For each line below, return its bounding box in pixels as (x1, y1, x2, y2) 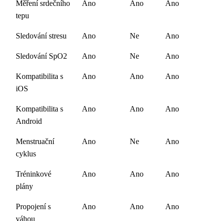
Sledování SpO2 (16, 51, 67, 60)
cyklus (16, 149, 36, 158)
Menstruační (16, 137, 54, 146)
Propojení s (16, 202, 51, 211)
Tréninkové (16, 169, 51, 178)
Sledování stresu (16, 31, 67, 40)
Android (16, 116, 42, 125)
